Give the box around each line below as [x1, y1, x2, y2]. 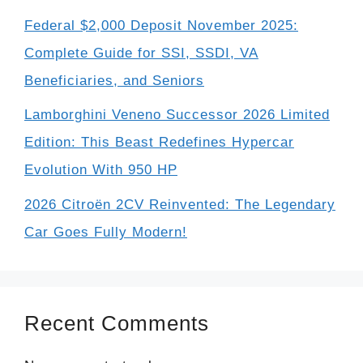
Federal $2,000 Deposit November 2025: [24, 17, 298, 33]
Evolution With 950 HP [24, 162, 177, 178]
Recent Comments [24, 310, 209, 335]
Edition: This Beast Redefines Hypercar [24, 135, 294, 151]
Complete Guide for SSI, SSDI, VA [24, 45, 258, 61]
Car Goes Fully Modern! [24, 224, 187, 240]
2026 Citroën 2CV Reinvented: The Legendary [24, 196, 335, 212]
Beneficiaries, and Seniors [24, 72, 204, 88]
